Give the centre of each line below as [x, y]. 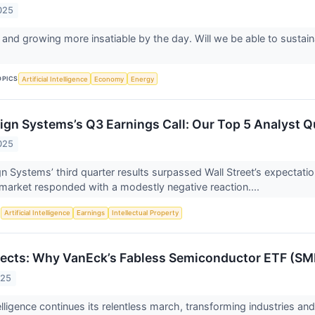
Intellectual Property [145, 213]
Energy [142, 79]
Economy [109, 79]
